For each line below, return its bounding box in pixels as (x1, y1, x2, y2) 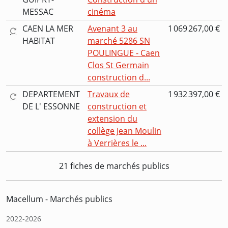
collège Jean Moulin (88, 125, 161, 137)
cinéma (88, 6, 116, 18)
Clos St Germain (88, 60, 149, 71)
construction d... (88, 72, 150, 83)
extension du (88, 113, 137, 125)
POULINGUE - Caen (88, 47, 160, 59)
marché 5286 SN (88, 35, 150, 47)
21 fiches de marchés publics (59, 160, 169, 172)
